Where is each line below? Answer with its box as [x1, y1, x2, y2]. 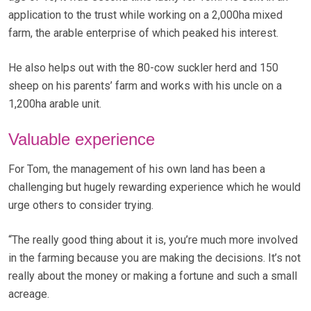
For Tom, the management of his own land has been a [8, 162, 265, 176]
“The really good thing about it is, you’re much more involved [8, 233, 298, 247]
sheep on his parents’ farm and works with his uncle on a [8, 79, 282, 93]
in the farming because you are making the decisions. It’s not [8, 251, 301, 265]
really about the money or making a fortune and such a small [8, 269, 297, 283]
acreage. [8, 287, 49, 301]
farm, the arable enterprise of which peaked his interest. [8, 26, 278, 40]
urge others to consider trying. [8, 199, 153, 212]
